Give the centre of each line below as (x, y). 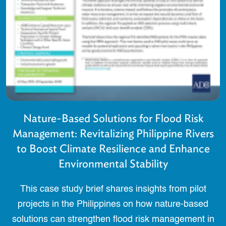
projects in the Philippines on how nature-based (113, 205)
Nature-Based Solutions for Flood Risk (113, 119)
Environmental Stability (113, 164)
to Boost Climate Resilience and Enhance (113, 149)
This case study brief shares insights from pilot (113, 189)
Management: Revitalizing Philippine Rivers (113, 134)
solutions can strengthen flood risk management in (113, 220)
